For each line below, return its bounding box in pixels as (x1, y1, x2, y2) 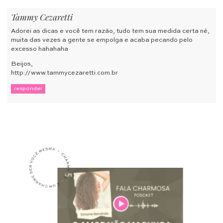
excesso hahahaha (11, 45, 68, 52)
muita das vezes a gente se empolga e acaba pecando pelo (11, 36, 193, 43)
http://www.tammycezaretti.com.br (11, 70, 118, 77)
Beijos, (11, 61, 33, 68)
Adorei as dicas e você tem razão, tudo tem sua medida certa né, (11, 27, 210, 34)
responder (14, 86, 42, 92)
